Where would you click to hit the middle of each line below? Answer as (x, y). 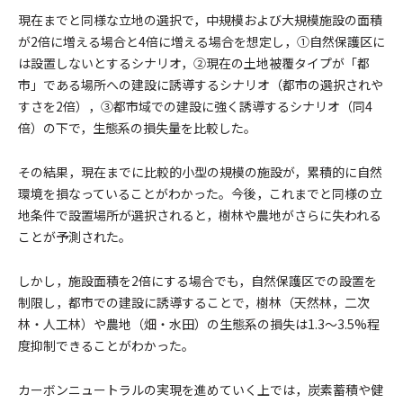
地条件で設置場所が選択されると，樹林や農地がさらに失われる (200, 215)
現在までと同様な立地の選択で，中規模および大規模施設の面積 (200, 20)
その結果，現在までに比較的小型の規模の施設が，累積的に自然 (200, 172)
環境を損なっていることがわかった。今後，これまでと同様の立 (200, 193)
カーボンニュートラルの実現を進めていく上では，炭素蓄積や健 (201, 390)
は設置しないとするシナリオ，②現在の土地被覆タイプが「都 (194, 63)
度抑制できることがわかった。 (106, 345)
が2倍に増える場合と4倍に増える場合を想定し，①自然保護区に (201, 41)
